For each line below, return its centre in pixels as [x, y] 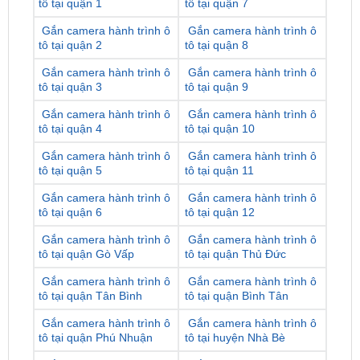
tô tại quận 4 [70, 192]
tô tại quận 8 [216, 109]
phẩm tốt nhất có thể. [92, 12]
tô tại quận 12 [219, 276]
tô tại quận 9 [216, 151]
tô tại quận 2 [70, 109]
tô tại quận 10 [219, 192]
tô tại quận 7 [216, 67]
